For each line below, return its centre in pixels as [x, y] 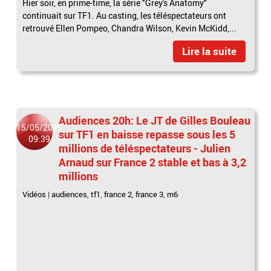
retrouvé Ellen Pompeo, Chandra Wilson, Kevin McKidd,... [130, 28]
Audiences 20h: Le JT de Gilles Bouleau [155, 121]
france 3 [150, 194]
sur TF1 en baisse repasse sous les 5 [147, 135]
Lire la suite [209, 51]
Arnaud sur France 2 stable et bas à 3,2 [153, 162]
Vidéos [34, 194]
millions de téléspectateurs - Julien [145, 149]
